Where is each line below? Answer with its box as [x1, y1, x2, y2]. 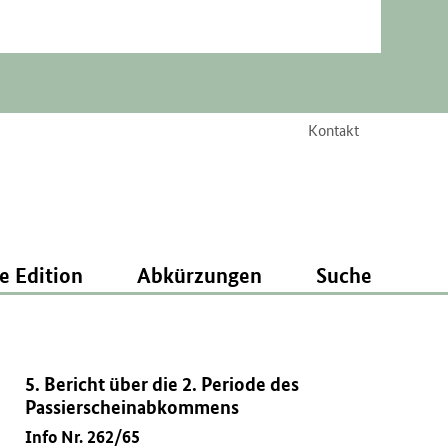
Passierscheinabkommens [25, 394, 240, 419]
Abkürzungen [136, 261, 262, 288]
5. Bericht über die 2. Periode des [25, 371, 300, 396]
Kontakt [307, 120, 359, 140]
